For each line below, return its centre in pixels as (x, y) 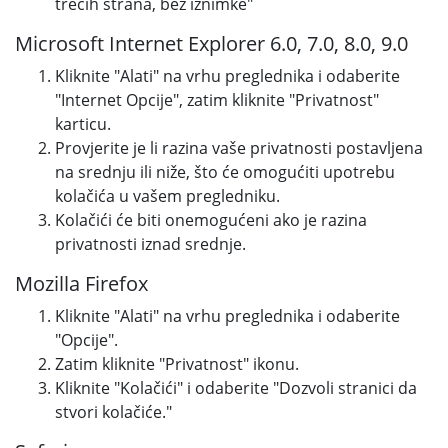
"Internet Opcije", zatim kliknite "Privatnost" (217, 100)
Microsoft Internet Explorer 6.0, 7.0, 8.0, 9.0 (211, 43)
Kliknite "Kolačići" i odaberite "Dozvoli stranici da (236, 388)
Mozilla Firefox (81, 283)
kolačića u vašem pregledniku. (167, 196)
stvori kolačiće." (113, 412)
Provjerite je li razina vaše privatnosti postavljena (239, 148)
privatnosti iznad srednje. (150, 244)
